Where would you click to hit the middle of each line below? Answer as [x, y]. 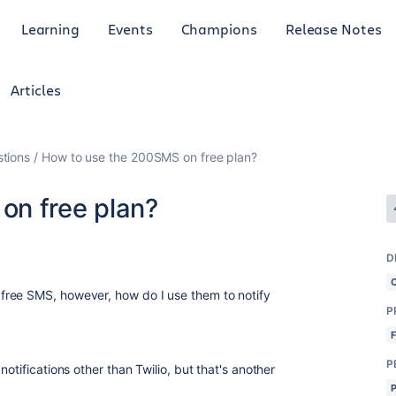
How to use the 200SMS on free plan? [150, 157]
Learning [50, 28]
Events [130, 28]
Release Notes [333, 28]
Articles [36, 90]
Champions [219, 28]
